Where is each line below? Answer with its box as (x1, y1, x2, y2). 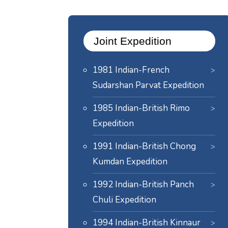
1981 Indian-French (93, 64, 170, 76)
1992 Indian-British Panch (93, 178, 194, 190)
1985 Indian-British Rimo (93, 102, 190, 114)
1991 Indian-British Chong (93, 140, 196, 152)
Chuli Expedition (93, 193, 157, 206)
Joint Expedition (94, 35, 172, 47)
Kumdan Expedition (93, 155, 168, 167)
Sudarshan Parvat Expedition (93, 79, 205, 91)
